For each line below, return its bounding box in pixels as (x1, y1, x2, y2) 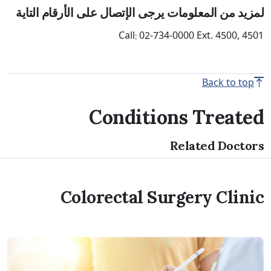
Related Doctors (169, 138, 264, 154)
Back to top (202, 76, 254, 93)
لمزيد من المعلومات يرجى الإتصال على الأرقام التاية (16, 5, 264, 21)
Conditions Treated (89, 105, 264, 130)
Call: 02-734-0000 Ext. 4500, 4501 (119, 28, 264, 45)
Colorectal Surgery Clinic (60, 186, 264, 209)
